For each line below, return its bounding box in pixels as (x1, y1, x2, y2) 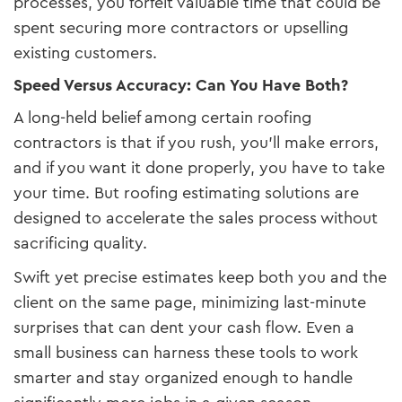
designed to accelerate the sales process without (13, 205, 378, 230)
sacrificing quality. (13, 231, 147, 255)
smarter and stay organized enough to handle (13, 365, 353, 389)
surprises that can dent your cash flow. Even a (13, 315, 354, 339)
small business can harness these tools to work (13, 340, 358, 364)
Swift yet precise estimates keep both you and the (13, 265, 387, 289)
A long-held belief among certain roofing (13, 105, 311, 129)
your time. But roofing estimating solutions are (13, 180, 359, 205)
